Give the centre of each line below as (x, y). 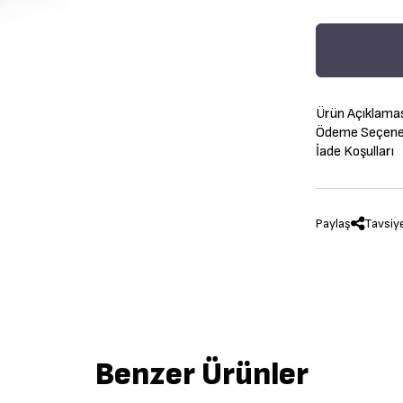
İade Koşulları (355, 151)
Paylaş (333, 224)
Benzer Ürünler (201, 374)
